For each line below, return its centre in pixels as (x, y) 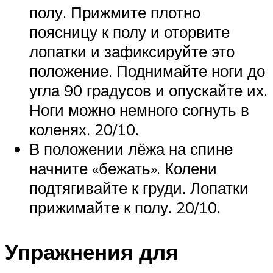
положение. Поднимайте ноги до (147, 71)
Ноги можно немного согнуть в (139, 110)
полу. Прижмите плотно (115, 12)
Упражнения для (91, 252)
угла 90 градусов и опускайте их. (148, 90)
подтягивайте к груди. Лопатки (139, 188)
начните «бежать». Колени (123, 168)
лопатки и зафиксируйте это (132, 51)
